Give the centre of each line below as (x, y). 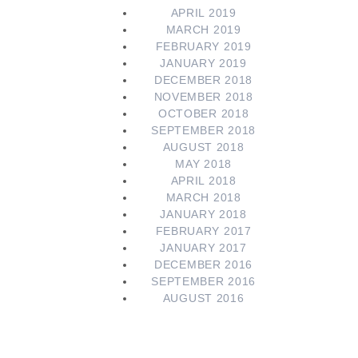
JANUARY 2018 (203, 214)
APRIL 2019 (203, 12)
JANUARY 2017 (203, 247)
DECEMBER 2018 (204, 80)
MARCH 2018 (203, 197)
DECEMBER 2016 (204, 264)
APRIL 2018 (203, 180)
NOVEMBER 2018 (203, 96)
